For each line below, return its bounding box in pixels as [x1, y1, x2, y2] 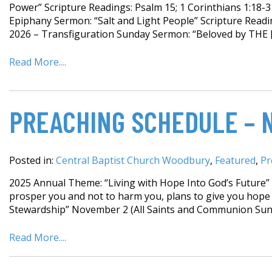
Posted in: [9, 153, 56, 167]
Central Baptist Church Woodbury [56, 153, 210, 167]
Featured [215, 153, 256, 167]
